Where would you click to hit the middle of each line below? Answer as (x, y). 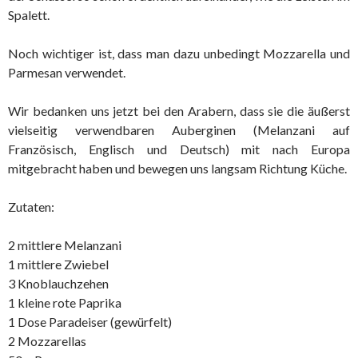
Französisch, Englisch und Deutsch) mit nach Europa (179, 149)
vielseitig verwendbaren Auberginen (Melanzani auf (179, 130)
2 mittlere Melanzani (65, 245)
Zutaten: (31, 207)
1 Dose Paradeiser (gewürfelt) (90, 322)
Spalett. (29, 15)
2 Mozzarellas (47, 341)
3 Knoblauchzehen (58, 284)
